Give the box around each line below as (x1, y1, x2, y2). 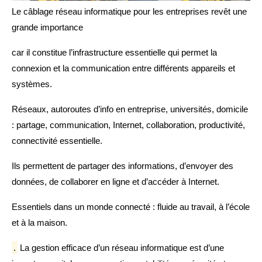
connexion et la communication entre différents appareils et (12, 63, 235, 74)
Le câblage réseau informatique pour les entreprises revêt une (12, 6, 247, 17)
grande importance (12, 22, 83, 33)
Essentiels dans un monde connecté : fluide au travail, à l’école (12, 202, 250, 212)
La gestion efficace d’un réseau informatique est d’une (18, 243, 224, 253)
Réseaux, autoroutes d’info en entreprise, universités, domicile (12, 104, 248, 115)
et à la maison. (12, 218, 67, 228)
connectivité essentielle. (12, 136, 102, 146)
